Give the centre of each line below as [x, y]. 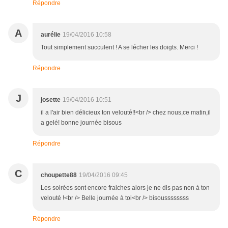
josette [51, 100]
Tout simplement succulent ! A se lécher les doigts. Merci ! [119, 48]
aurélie [51, 35]
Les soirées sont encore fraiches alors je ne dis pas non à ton [125, 188]
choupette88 [59, 175]
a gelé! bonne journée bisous [81, 123]
